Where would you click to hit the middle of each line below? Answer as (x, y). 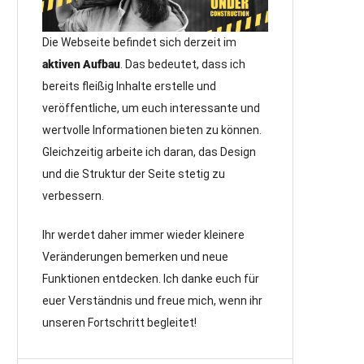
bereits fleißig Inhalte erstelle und (129, 86)
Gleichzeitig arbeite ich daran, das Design (149, 152)
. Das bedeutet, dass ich (183, 64)
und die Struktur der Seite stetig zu (134, 173)
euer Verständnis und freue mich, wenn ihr (152, 300)
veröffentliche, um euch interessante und (151, 108)
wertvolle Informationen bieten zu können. (152, 130)
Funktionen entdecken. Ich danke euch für (151, 278)
